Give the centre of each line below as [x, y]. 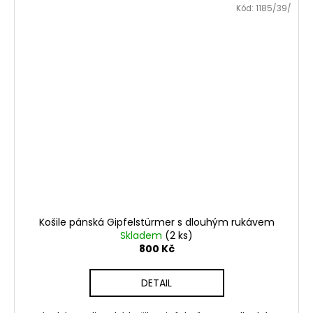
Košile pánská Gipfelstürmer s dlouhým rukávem [156, 222]
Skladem [143, 235]
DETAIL [156, 283]
